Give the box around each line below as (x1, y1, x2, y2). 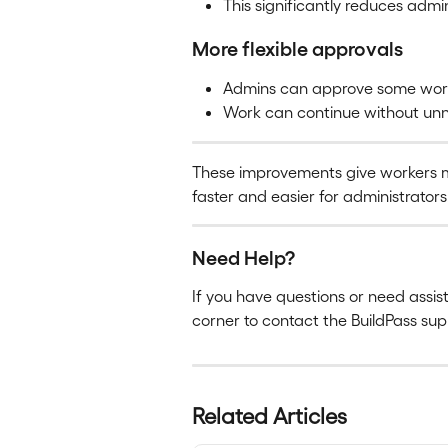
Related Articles (192, 401, 347, 428)
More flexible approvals (192, 34, 403, 59)
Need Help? (192, 243, 295, 268)
